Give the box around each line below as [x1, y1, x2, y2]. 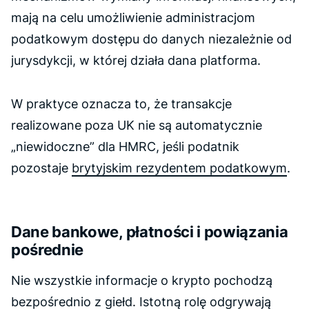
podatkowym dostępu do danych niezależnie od [11, 32, 292, 46]
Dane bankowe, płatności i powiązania [11, 222, 288, 241]
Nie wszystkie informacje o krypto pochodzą [11, 273, 272, 288]
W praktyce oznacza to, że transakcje [11, 97, 232, 111]
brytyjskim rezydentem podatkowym [72, 161, 287, 175]
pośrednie [11, 240, 84, 259]
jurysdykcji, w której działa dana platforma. [11, 53, 261, 68]
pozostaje [11, 161, 72, 175]
